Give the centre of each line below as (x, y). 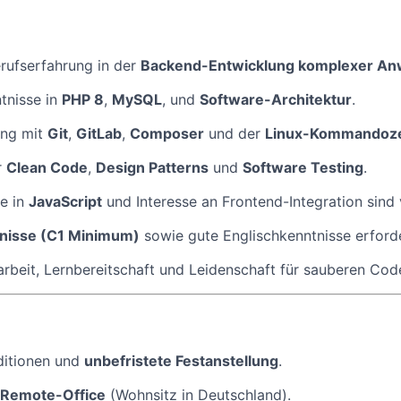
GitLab (99, 134)
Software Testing (303, 168)
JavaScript (65, 202)
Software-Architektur (276, 100)
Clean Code (47, 168)
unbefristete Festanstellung (181, 361)
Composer (167, 134)
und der (235, 134)
